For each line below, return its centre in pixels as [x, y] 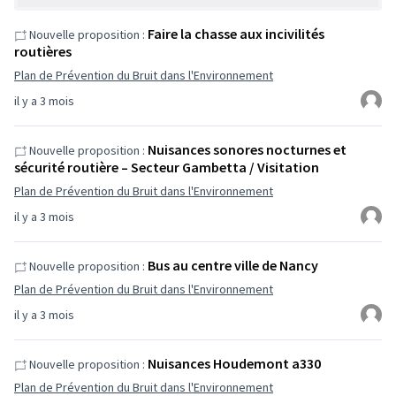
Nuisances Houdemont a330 [234, 363]
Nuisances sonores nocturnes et [247, 149]
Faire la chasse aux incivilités [236, 34]
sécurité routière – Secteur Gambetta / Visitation [167, 167]
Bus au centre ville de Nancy [233, 265]
